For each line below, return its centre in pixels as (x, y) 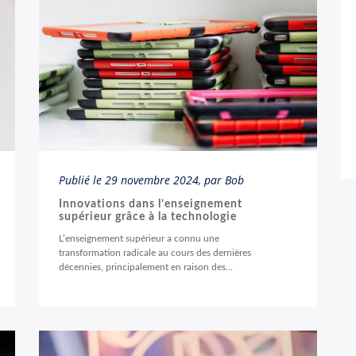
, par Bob (221, 180)
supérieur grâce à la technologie (148, 217)
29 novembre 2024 (152, 180)
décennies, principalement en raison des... (146, 267)
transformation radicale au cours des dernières (155, 253)
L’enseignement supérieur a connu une (139, 238)
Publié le (82, 180)
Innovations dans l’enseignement (151, 204)
